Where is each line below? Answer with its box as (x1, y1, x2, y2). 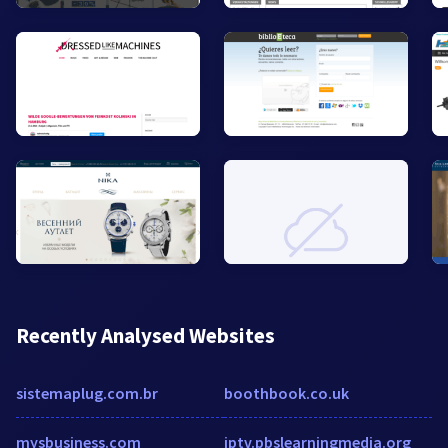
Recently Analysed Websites (16, 321, 275, 349)
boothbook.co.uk (224, 382, 349, 403)
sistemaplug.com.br (16, 382, 158, 403)
